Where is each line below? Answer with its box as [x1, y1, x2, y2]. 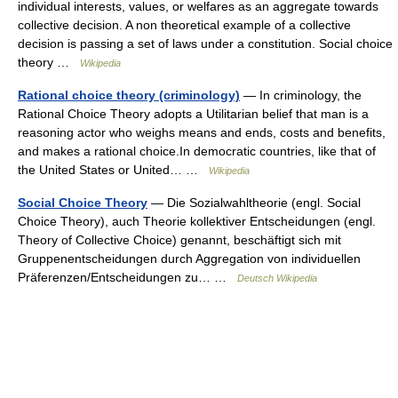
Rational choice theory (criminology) [18, 88, 240, 103]
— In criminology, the [240, 88, 362, 103]
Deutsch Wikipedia [237, 273, 317, 284]
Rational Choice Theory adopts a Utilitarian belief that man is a [18, 107, 369, 122]
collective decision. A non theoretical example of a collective [18, 18, 351, 33]
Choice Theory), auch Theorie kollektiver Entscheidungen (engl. [18, 214, 376, 229]
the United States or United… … [18, 163, 209, 178]
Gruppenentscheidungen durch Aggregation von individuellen [18, 251, 361, 267]
